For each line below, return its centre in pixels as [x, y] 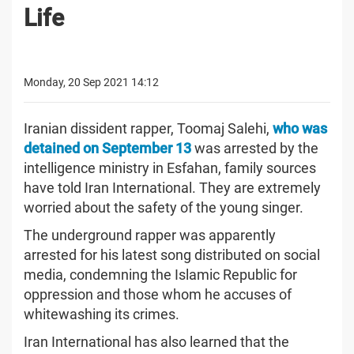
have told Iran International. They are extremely [172, 187]
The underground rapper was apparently [150, 235]
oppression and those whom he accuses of [158, 294]
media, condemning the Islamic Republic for [160, 274]
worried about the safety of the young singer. [164, 207]
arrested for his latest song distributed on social [172, 254]
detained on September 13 [107, 148]
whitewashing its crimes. [102, 314]
